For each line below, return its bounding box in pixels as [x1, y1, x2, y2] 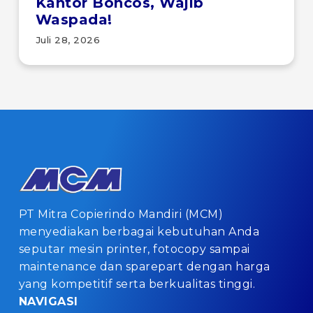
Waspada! [35, 11, 112, 29]
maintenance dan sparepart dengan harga [18, 259, 270, 273]
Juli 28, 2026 [35, 34, 101, 46]
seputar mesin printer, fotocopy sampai [18, 242, 250, 256]
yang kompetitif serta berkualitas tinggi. [18, 277, 256, 291]
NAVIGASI [18, 294, 78, 308]
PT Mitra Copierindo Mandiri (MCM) [18, 207, 224, 221]
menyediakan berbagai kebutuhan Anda [18, 224, 260, 238]
